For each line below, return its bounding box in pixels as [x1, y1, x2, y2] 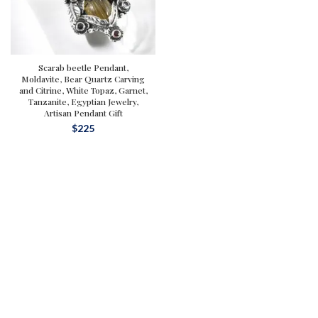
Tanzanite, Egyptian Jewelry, [28, 96, 138, 107]
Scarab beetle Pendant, [38, 62, 128, 73]
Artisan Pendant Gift [43, 107, 123, 119]
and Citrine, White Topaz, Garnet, [18, 84, 148, 96]
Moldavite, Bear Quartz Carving [21, 73, 145, 84]
